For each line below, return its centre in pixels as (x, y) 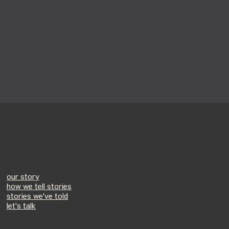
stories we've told (37, 197)
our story (23, 178)
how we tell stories (39, 188)
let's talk (21, 207)
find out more (115, 28)
